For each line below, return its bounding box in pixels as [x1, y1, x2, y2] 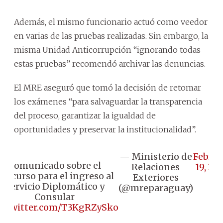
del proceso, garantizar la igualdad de [14, 110, 156, 120]
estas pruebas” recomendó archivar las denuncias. [14, 58, 206, 69]
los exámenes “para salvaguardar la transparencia [14, 96, 202, 107]
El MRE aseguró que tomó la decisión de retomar [14, 82, 201, 93]
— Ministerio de [119, 150, 192, 162]
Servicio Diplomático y [4, 180, 105, 192]
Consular [34, 191, 75, 203]
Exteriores [132, 171, 179, 183]
